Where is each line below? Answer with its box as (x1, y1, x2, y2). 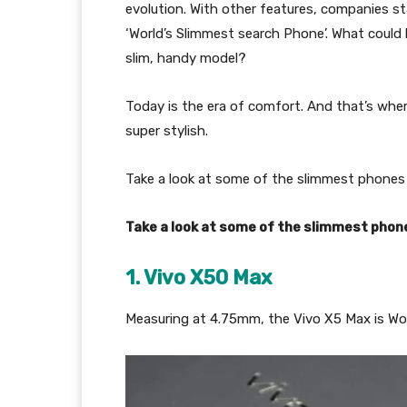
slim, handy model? (125, 50, 246, 66)
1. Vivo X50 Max (125, 265, 272, 290)
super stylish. (125, 123, 208, 139)
